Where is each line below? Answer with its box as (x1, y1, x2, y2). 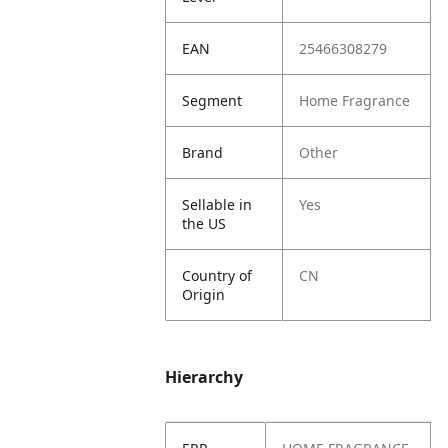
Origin (182, 285, 226, 304)
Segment (182, 91, 243, 110)
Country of (182, 266, 253, 285)
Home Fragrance (299, 91, 411, 110)
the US (182, 214, 227, 233)
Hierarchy (165, 366, 244, 388)
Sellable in (182, 195, 253, 214)
